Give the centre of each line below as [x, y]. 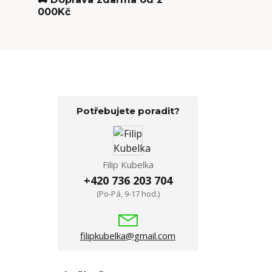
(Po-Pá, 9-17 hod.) [128, 194]
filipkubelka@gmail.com [128, 236]
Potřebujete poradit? [128, 111]
